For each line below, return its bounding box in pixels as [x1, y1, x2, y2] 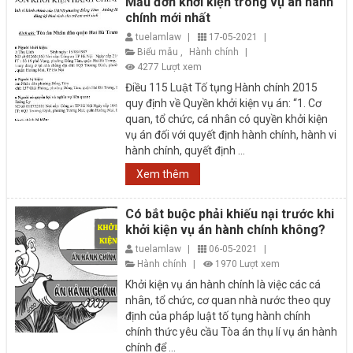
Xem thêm [136, 167, 190, 180]
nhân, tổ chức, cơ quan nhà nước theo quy [125, 293, 332, 307]
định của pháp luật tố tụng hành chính [125, 309, 311, 322]
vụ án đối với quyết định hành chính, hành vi [125, 128, 337, 141]
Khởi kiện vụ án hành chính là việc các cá [125, 277, 321, 291]
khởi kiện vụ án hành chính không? [125, 221, 326, 237]
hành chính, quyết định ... [125, 143, 246, 157]
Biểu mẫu [137, 46, 181, 58]
